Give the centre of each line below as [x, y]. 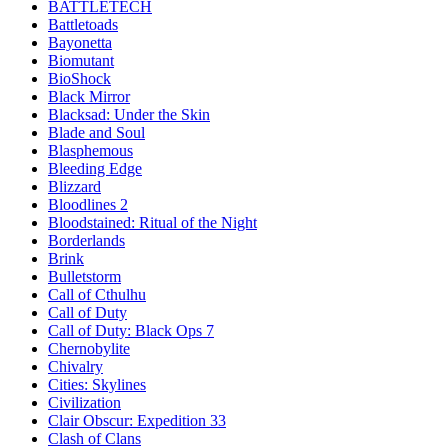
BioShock [79, 78]
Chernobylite [89, 348]
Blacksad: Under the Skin [129, 114]
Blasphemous [90, 150]
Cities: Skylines [97, 384]
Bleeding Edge [95, 168]
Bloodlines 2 [88, 204]
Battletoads [83, 24]
